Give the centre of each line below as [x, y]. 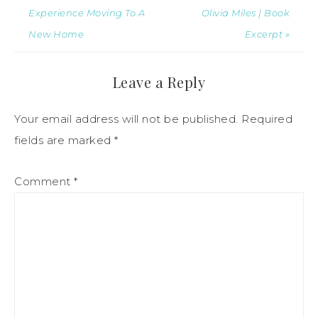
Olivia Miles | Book [245, 12]
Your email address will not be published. [126, 119]
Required [267, 119]
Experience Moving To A [87, 12]
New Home [56, 34]
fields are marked [64, 140]
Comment [44, 181]
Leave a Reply [159, 82]
